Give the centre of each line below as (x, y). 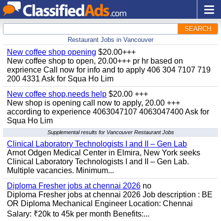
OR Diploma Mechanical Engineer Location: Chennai (100, 203)
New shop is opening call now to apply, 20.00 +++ (93, 103)
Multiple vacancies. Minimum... (60, 170)
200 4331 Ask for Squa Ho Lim (60, 79)
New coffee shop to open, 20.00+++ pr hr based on (95, 61)
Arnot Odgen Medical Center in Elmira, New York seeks (104, 153)
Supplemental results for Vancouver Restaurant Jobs (110, 132)
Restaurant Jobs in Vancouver (110, 40)
